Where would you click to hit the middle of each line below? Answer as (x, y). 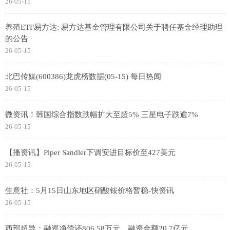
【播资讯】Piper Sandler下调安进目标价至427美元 (90, 153)
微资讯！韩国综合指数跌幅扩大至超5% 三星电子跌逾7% (102, 115)
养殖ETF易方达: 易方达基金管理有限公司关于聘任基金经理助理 (114, 27)
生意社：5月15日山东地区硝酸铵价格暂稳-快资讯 (90, 191)
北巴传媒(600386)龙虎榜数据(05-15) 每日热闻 (83, 77)
